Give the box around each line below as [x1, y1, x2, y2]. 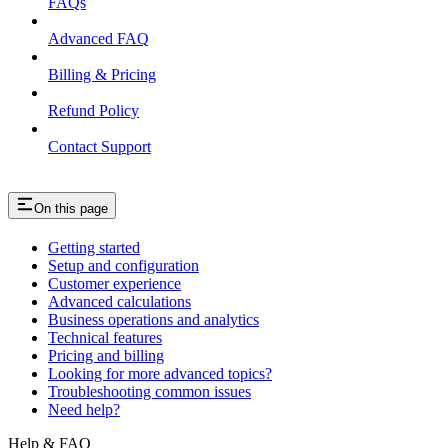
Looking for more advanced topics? [48, 365, 272, 383]
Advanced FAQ [48, 30, 149, 48]
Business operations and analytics [48, 311, 259, 329]
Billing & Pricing [48, 66, 156, 84]
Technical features [48, 329, 162, 347]
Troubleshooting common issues [48, 383, 251, 401]
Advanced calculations [48, 293, 191, 311]
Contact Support [48, 138, 151, 156]
